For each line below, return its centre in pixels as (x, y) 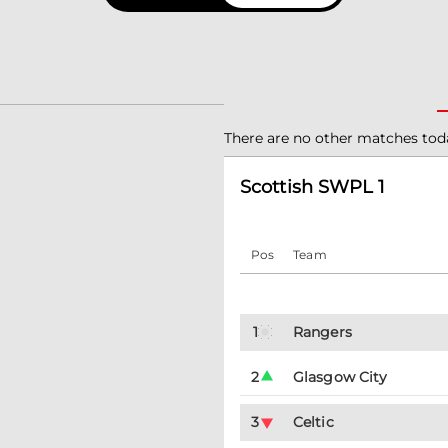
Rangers (322, 332)
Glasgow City (340, 377)
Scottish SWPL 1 (313, 187)
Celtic (313, 422)
